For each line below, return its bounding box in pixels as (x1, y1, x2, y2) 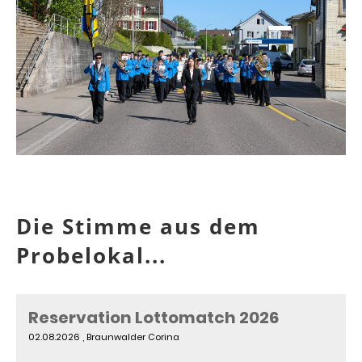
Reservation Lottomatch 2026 (28, 306, 279, 330)
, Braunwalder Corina (80, 330, 179, 344)
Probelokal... (16, 241, 174, 271)
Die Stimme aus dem (16, 212, 260, 242)
